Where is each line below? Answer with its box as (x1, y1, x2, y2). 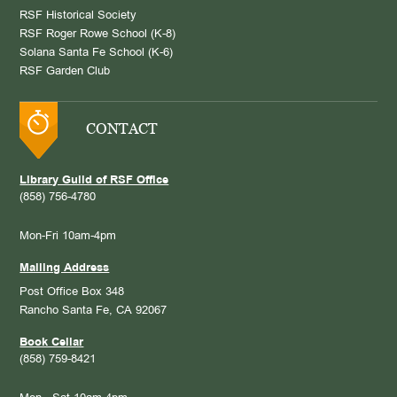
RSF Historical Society (19, 10, 137, 21)
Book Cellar (19, 337, 84, 348)
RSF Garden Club (19, 66, 111, 77)
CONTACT (86, 119, 159, 137)
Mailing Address (19, 262, 110, 274)
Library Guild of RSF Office (19, 175, 169, 186)
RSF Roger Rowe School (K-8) (19, 28, 176, 40)
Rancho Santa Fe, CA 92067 (19, 305, 167, 316)
